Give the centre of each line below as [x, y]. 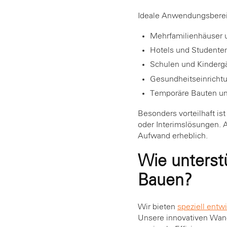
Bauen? [165, 181]
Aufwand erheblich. [173, 136]
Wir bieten [158, 207]
